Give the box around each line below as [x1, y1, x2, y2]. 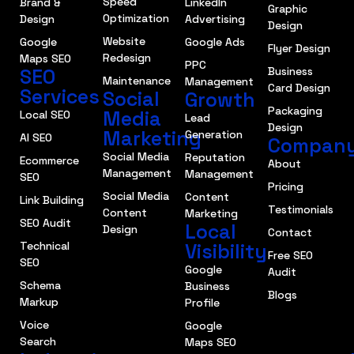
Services [20, 84, 100, 110]
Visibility [185, 239, 267, 265]
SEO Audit [20, 216, 71, 231]
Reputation [185, 150, 245, 165]
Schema [20, 278, 61, 293]
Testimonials [267, 202, 333, 217]
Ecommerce [20, 153, 79, 168]
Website [102, 34, 145, 49]
